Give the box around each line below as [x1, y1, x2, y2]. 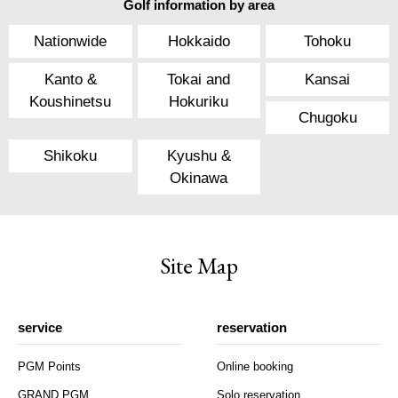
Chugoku [298, 108, 357, 126]
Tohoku [304, 32, 352, 50]
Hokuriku [169, 92, 229, 110]
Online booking [217, 360, 293, 374]
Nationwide [34, 32, 107, 50]
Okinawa [170, 169, 228, 187]
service [18, 319, 62, 335]
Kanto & [44, 70, 97, 88]
